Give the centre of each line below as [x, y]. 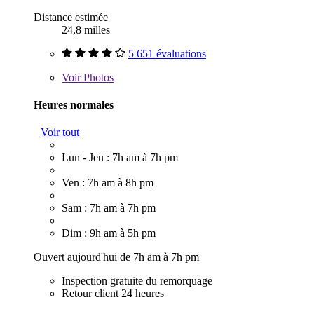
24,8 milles [86, 29]
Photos [97, 77]
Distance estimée [71, 17]
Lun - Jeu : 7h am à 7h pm [120, 158]
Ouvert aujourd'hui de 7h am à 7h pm [116, 257]
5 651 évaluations [167, 53]
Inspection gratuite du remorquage [137, 281]
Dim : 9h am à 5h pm [109, 233]
